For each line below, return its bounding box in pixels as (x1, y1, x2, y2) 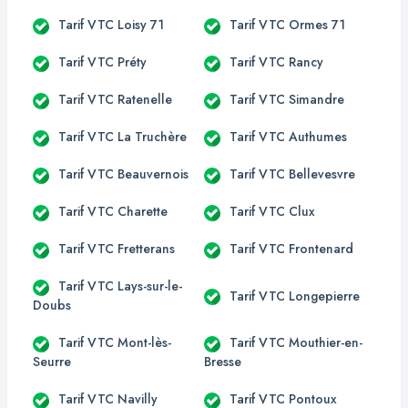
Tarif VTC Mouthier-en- (229, 333, 362, 352)
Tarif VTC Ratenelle (58, 90, 172, 108)
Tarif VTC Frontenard (229, 240, 353, 258)
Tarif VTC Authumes (229, 127, 347, 146)
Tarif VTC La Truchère (58, 127, 187, 146)
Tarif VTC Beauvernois (58, 165, 189, 183)
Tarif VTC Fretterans (58, 240, 175, 258)
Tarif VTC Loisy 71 (58, 15, 164, 34)
